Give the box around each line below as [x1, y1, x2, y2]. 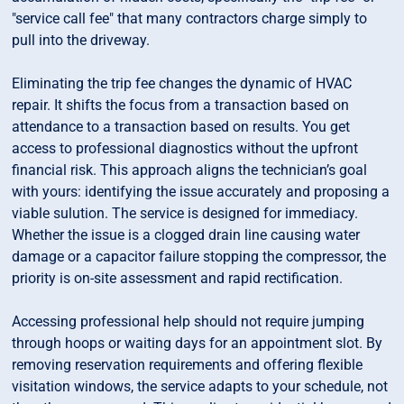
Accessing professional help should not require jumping [12, 313, 365, 331]
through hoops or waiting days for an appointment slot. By [12, 335, 383, 353]
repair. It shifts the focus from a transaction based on [12, 96, 350, 115]
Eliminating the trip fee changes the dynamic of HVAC [12, 75, 353, 93]
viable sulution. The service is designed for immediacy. [12, 205, 359, 223]
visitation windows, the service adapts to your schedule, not [12, 378, 389, 396]
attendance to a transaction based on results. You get [12, 118, 351, 136]
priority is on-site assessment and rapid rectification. [12, 270, 344, 288]
